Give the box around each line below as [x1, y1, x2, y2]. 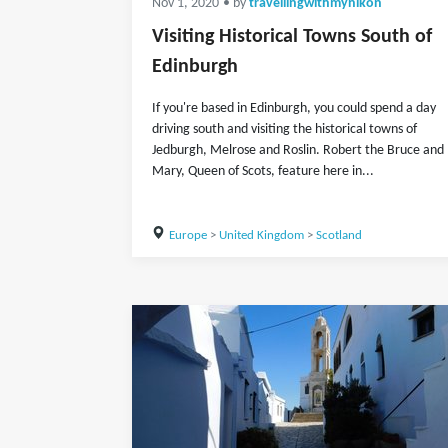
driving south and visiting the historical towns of [152, 122, 417, 137]
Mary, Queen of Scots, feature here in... [152, 164, 374, 179]
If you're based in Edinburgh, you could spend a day [152, 101, 436, 116]
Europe [168, 229, 207, 242]
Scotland [315, 229, 362, 242]
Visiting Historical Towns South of [152, 27, 432, 47]
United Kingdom [218, 229, 304, 242]
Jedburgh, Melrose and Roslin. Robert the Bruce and [152, 143, 444, 158]
